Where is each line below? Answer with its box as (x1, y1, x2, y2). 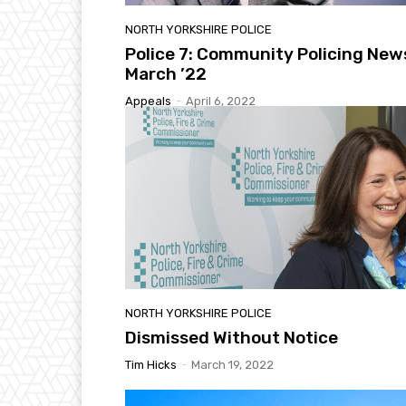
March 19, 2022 (191, 357, 274, 372)
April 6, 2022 (186, 94, 256, 109)
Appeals (125, 94, 171, 109)
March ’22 (125, 63, 207, 85)
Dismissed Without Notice (125, 326, 338, 348)
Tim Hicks (125, 357, 177, 372)
